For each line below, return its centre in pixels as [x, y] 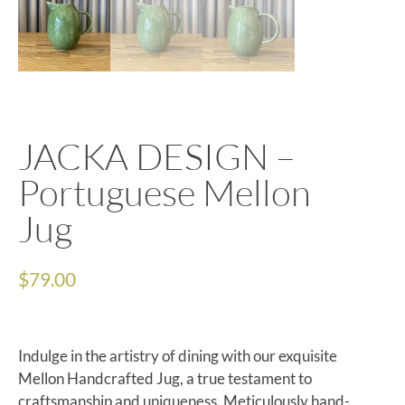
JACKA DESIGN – [157, 156]
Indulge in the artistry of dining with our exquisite [178, 355]
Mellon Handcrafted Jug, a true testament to [165, 378]
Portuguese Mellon [165, 193]
